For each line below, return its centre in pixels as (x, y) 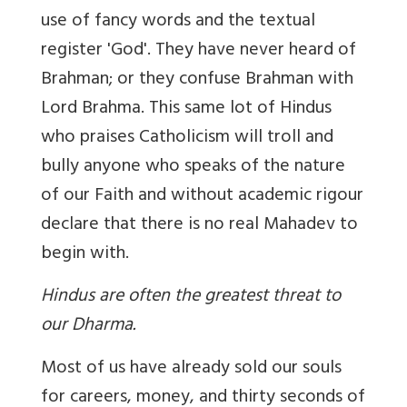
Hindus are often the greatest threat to (191, 298)
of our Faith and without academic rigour (202, 197)
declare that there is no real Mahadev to (199, 226)
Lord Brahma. (95, 110)
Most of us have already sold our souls (191, 370)
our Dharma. (88, 327)
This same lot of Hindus (240, 110)
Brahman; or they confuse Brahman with (197, 81)
